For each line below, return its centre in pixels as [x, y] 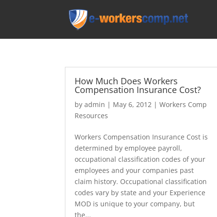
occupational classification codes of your [140, 159]
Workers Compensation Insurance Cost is [141, 137]
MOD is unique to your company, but [135, 204]
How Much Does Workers [126, 81]
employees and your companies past [134, 170]
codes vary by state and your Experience [140, 193]
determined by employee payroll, [129, 148]
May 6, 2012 [132, 104]
